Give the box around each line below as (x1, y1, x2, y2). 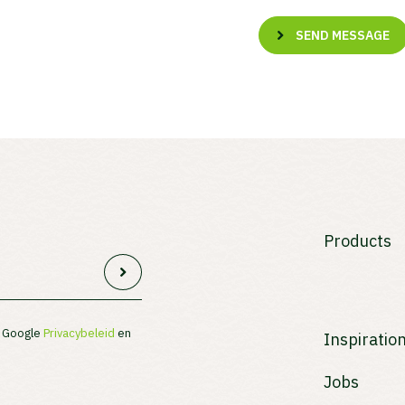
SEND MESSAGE (296, 26, 391, 43)
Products (324, 230, 392, 251)
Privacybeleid (43, 325, 116, 341)
